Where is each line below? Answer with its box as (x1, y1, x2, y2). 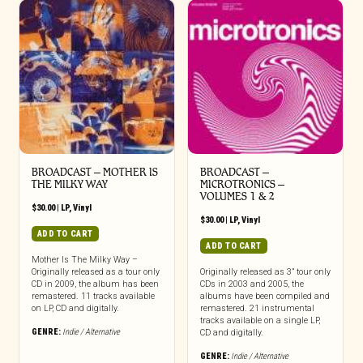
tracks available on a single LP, (199, 315, 320, 326)
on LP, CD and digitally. (31, 303, 119, 314)
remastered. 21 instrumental (199, 303, 314, 314)
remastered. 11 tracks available (31, 291, 155, 301)
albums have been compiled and (199, 291, 330, 301)
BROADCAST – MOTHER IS (31, 166, 158, 178)
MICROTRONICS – (199, 178, 284, 190)
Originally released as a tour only (31, 267, 160, 277)
